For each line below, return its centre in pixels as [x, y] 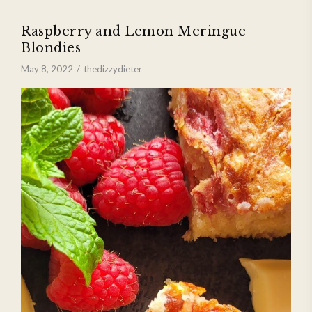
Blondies [51, 48]
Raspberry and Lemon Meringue [133, 31]
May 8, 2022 [47, 69]
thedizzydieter [113, 69]
